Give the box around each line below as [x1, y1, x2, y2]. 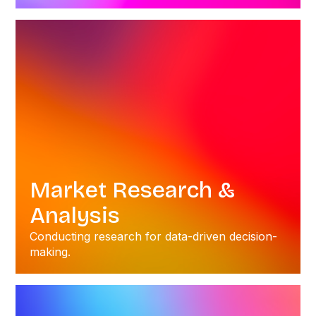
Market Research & [30, 176, 236, 204]
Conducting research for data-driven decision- [30, 229, 278, 243]
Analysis [30, 202, 121, 229]
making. [30, 245, 71, 259]
